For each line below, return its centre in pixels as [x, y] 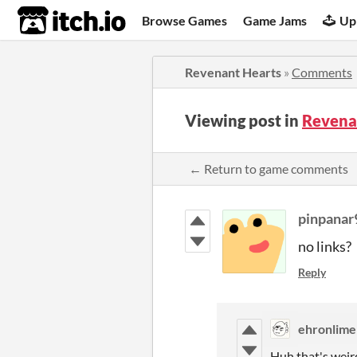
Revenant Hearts [233, 72]
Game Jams [275, 20]
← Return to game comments [269, 169]
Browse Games [185, 20]
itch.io [52, 21]
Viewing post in [243, 120]
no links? [325, 246]
